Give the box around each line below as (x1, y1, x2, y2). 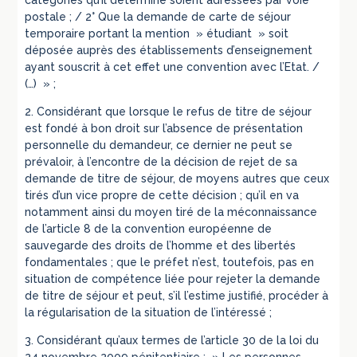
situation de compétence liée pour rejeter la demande (25, 273, 321, 286)
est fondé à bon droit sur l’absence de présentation (25, 122, 304, 135)
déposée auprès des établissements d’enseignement (25, 44, 313, 57)
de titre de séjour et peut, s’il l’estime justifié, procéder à (25, 289, 329, 303)
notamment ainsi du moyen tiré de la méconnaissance (25, 206, 318, 219)
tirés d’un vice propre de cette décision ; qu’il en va (25, 189, 300, 202)
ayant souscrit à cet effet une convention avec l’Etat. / (25, 61, 320, 74)
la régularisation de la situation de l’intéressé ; (25, 306, 273, 320)
